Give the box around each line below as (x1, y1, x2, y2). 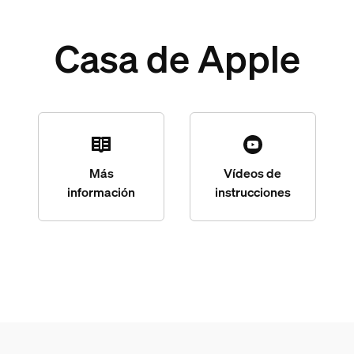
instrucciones (214, 183, 291, 201)
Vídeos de (224, 164, 282, 182)
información (67, 183, 136, 201)
